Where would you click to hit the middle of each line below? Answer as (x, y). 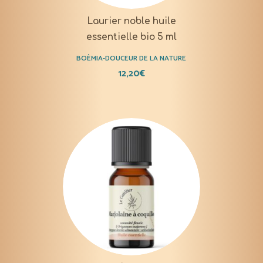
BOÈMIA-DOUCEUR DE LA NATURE (131, 58)
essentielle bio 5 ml (131, 37)
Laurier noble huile (131, 21)
